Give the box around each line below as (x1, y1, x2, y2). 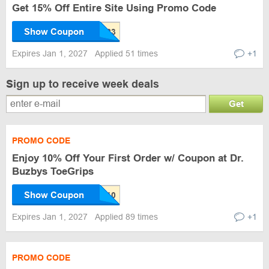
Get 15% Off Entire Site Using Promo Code (12, 2, 216, 14)
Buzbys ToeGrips (12, 166, 94, 177)
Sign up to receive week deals (6, 78, 159, 90)
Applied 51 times (95, 49, 158, 58)
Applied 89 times (95, 212, 158, 222)
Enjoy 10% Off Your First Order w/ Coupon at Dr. (12, 153, 244, 164)
